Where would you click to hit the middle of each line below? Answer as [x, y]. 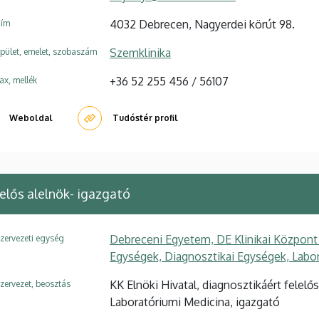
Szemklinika [140, 53]
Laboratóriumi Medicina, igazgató [195, 302]
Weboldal [31, 118]
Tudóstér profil [145, 118]
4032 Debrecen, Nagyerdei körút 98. [202, 24]
